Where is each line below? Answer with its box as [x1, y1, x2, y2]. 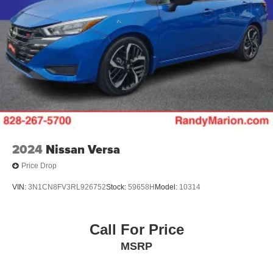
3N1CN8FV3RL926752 [28, 183, 106, 192]
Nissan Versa [46, 140, 120, 158]
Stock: [106, 183, 128, 192]
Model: [155, 183, 179, 192]
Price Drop [21, 161, 57, 171]
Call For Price [89, 221, 184, 238]
